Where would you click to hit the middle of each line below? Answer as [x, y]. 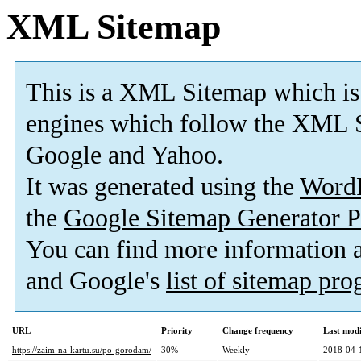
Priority [177, 331]
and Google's [96, 281]
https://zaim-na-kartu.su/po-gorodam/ [82, 350]
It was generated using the [163, 187]
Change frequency [258, 331]
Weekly [236, 350]
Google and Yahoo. [124, 156]
